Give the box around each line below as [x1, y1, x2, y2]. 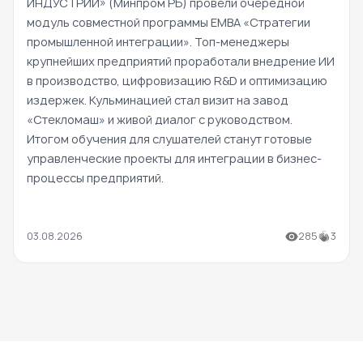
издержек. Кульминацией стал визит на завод [27, 92, 288, 109]
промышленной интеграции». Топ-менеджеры [27, 34, 289, 50]
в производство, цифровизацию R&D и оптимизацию [27, 73, 327, 89]
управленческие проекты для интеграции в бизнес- [27, 151, 322, 167]
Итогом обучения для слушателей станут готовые [27, 131, 312, 147]
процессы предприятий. [27, 170, 164, 186]
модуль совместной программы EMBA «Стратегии [27, 15, 310, 31]
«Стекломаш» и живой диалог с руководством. [27, 112, 293, 128]
